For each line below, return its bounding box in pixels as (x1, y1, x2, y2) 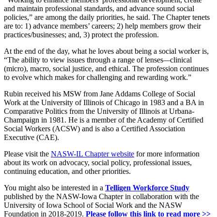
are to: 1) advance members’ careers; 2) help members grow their (4, 21, 201, 30)
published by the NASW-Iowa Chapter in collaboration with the (4, 192, 199, 201)
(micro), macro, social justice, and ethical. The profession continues (4, 64, 209, 73)
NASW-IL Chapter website (51, 149, 134, 158)
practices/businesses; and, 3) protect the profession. (4, 30, 159, 39)
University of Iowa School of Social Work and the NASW (4, 201, 182, 209)
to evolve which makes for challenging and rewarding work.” (4, 73, 191, 81)
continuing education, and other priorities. (4, 167, 131, 175)
